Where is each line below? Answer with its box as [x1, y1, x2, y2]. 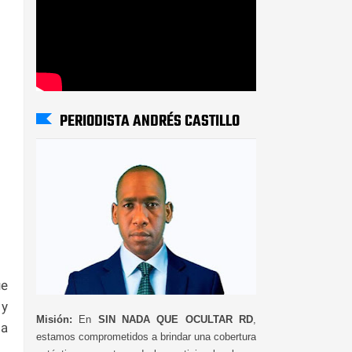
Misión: [36, 313, 72, 325]
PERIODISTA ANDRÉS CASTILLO [60, 108, 240, 134]
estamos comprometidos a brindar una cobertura [36, 330, 256, 343]
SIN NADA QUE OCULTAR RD [97, 313, 254, 325]
